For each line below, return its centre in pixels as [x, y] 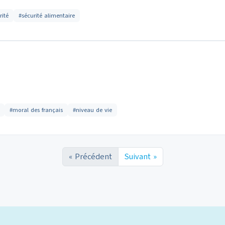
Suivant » [140, 157]
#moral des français [36, 110]
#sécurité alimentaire [47, 16]
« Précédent [90, 157]
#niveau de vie [92, 110]
